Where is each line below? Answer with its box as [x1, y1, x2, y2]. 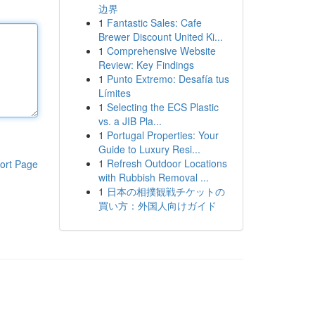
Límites [98, 86, 131, 100]
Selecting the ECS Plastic [106, 100, 219, 114]
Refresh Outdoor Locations [106, 156, 227, 170]
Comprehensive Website [106, 44, 216, 58]
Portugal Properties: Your [106, 128, 219, 142]
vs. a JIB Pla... [98, 114, 162, 128]
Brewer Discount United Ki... [98, 30, 223, 44]
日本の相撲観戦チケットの [106, 184, 225, 198]
